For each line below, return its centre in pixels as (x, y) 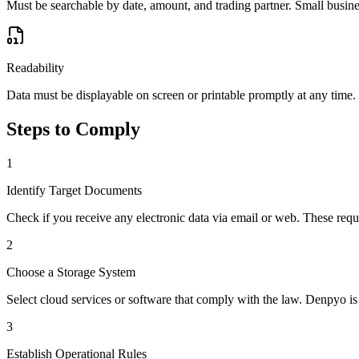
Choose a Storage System (71, 272)
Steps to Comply (73, 129)
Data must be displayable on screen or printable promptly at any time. (181, 95)
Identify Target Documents (74, 190)
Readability (35, 68)
